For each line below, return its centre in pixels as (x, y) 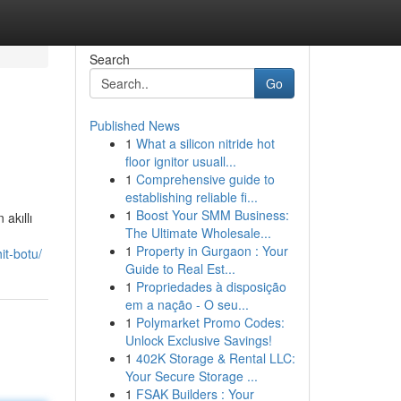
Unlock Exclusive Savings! (198, 340)
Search (109, 59)
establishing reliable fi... (191, 197)
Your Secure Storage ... (191, 376)
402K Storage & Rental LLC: (215, 358)
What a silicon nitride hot (205, 143)
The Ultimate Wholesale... (198, 233)
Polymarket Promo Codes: (210, 322)
